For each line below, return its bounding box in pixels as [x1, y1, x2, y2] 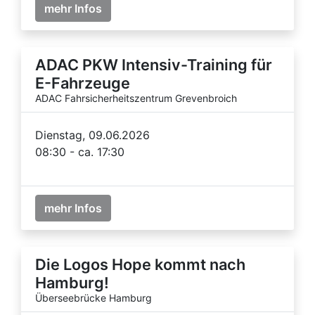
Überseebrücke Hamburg [35, 291, 152, 304]
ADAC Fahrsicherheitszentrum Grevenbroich [35, 91, 237, 104]
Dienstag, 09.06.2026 [35, 127, 150, 142]
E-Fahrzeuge [35, 73, 130, 92]
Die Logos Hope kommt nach [35, 255, 245, 274]
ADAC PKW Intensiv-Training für [35, 55, 272, 74]
